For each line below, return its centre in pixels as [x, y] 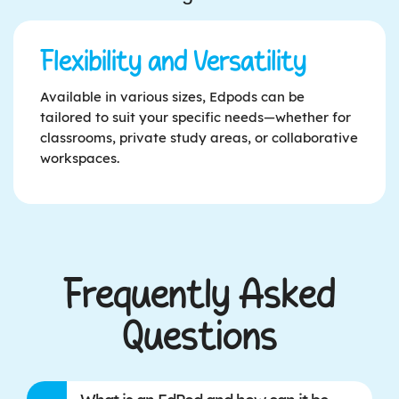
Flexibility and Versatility [173, 62]
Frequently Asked [199, 296]
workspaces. [80, 159]
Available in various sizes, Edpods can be [172, 97]
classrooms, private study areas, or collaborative [199, 138]
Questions [199, 338]
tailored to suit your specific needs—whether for [195, 118]
